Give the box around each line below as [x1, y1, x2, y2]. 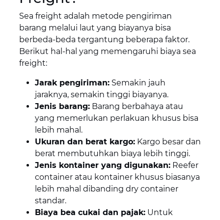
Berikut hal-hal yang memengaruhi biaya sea [19, 47, 196, 56]
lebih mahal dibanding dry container [34, 184, 178, 194]
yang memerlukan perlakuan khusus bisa [34, 113, 198, 123]
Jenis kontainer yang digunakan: [34, 161, 170, 170]
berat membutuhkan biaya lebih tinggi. [34, 149, 190, 159]
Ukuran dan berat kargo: [34, 137, 135, 147]
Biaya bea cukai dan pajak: [34, 208, 145, 218]
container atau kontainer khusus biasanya [34, 172, 200, 182]
